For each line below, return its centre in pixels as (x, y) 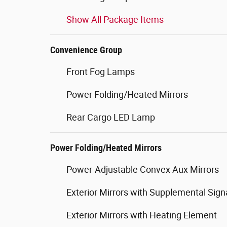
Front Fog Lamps (101, 72)
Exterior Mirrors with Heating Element (142, 215)
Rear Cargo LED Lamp (111, 117)
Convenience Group (86, 50)
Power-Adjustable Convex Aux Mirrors (143, 169)
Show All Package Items (115, 20)
